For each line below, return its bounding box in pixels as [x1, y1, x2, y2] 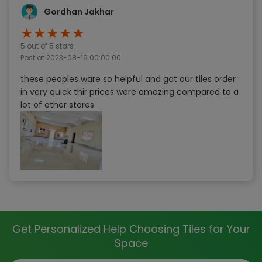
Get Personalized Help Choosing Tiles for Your [12, 221, 250, 236]
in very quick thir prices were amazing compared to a [20, 85, 239, 98]
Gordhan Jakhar [44, 5, 114, 18]
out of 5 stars [25, 40, 74, 51]
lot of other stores [20, 98, 94, 111]
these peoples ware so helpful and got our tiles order [20, 73, 236, 85]
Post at [20, 52, 46, 63]
